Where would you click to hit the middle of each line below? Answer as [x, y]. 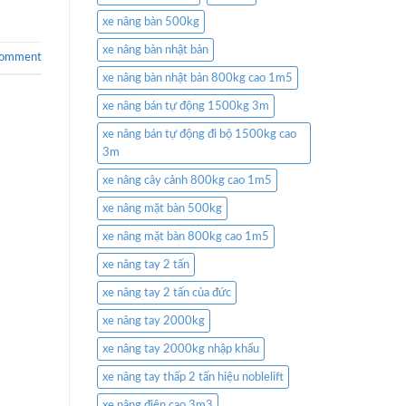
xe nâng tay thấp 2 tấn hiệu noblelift [193, 377]
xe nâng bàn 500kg [151, 22]
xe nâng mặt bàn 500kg [162, 209]
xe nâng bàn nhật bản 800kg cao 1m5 [198, 78]
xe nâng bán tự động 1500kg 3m [186, 106]
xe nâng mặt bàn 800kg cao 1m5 [186, 237]
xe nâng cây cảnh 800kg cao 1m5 [187, 181]
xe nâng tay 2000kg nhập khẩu [181, 349]
